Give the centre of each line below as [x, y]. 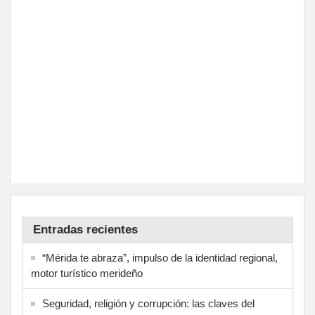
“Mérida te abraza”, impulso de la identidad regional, [160, 257]
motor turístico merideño [87, 273]
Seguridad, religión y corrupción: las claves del [148, 303]
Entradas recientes [85, 229]
